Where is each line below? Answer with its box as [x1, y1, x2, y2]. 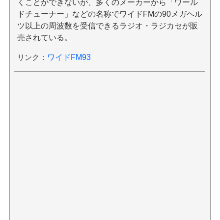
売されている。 [17, 33, 72, 42]
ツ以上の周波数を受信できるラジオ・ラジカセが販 [17, 22, 198, 30]
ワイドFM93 [47, 53, 91, 62]
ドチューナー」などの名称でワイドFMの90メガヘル [17, 10, 202, 19]
